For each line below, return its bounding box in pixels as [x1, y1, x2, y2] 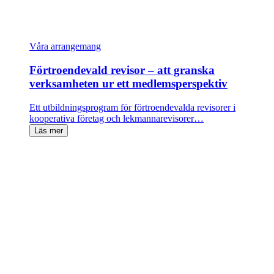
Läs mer [34, 125, 63, 135]
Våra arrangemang [29, 41, 101, 52]
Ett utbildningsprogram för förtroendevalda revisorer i [29, 102, 235, 113]
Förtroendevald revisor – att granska [29, 63, 215, 76]
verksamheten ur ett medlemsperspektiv [29, 76, 228, 90]
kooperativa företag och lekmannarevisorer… [29, 113, 204, 124]
